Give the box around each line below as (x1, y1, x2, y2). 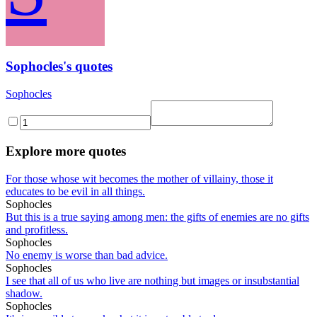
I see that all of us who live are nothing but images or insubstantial (6, 274, 299, 287)
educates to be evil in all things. (6, 185, 145, 197)
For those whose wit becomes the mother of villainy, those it (6, 172, 273, 185)
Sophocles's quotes (6, 59, 113, 74)
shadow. (6, 287, 42, 299)
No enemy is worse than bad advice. (6, 248, 168, 261)
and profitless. (6, 223, 68, 236)
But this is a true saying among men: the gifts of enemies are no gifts (6, 210, 309, 223)
